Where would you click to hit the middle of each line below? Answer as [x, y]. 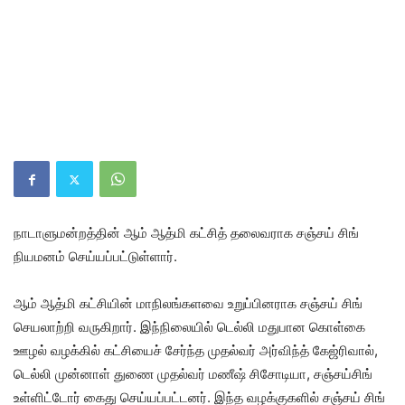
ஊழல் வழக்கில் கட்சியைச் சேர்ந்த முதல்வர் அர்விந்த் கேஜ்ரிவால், [196, 350]
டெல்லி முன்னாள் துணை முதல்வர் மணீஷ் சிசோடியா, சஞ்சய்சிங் [193, 374]
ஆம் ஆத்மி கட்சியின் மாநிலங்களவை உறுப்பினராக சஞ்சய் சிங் [188, 303]
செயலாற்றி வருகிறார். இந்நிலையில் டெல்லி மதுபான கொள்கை [189, 327]
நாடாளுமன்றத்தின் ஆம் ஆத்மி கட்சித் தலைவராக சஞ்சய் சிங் [186, 233]
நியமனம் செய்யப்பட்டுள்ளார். [95, 256]
